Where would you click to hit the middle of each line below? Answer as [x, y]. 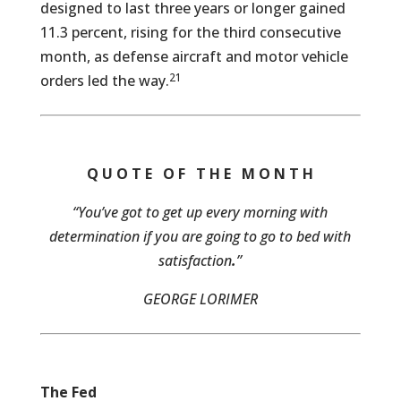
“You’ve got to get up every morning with [200, 212]
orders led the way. [104, 81]
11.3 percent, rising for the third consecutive [190, 32]
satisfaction [196, 260]
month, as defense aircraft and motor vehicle [194, 56]
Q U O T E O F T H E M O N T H [200, 174]
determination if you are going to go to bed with [200, 236]
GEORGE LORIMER [200, 299]
